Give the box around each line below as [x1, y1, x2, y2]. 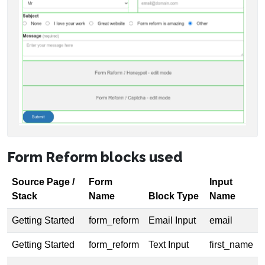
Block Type [148, 191, 199, 202]
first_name [209, 240, 253, 250]
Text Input [148, 240, 189, 250]
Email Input [148, 215, 196, 226]
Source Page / [12, 177, 75, 188]
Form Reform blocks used [7, 149, 183, 166]
